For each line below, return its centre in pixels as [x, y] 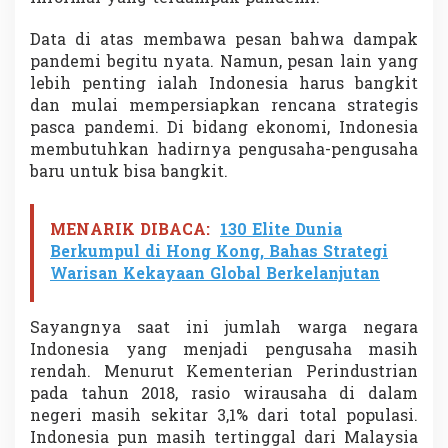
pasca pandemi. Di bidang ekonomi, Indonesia [224, 128]
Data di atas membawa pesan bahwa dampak [224, 40]
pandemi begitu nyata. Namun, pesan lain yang [224, 62]
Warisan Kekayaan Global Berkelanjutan [215, 274]
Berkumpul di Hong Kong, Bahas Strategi [219, 252]
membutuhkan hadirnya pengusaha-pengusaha [224, 150]
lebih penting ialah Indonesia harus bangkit [224, 84]
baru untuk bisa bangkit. [129, 172]
